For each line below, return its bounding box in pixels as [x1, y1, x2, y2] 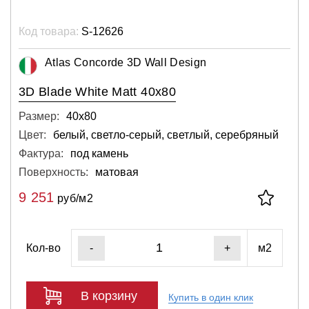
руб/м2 [54, 192, 93, 204]
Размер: [19, 110, 59, 122]
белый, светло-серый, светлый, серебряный [53, 129, 279, 141]
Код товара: [19, 26, 79, 37]
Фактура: [19, 148, 63, 159]
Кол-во [26, 241, 61, 254]
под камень [70, 148, 128, 159]
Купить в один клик [168, 291, 253, 303]
